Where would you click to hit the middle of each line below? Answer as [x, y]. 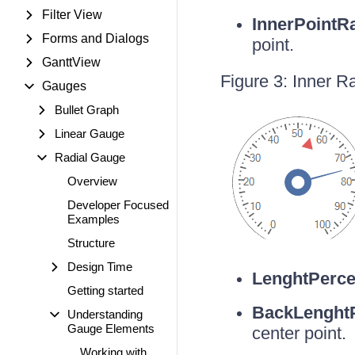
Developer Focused [118, 205]
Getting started [105, 290]
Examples [94, 219]
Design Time [100, 267]
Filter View [72, 15]
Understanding [105, 314]
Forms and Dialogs [95, 38]
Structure [91, 243]
